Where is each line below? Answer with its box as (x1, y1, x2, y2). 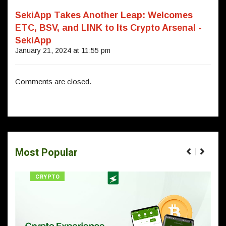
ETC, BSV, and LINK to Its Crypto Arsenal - (15, 22, 202, 33)
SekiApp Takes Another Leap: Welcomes (15, 10, 193, 20)
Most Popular (15, 145, 78, 160)
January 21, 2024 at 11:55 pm (15, 46, 110, 54)
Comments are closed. (15, 77, 91, 86)
